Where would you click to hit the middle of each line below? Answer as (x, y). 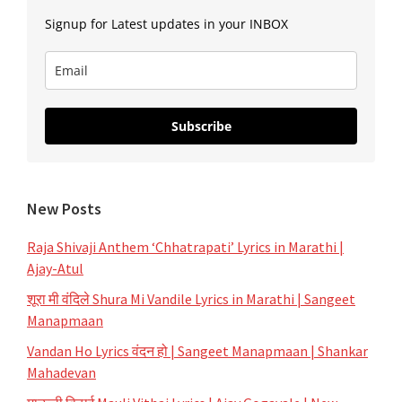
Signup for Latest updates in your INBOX (166, 23)
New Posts (64, 208)
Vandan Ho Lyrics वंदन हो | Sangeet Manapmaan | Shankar (197, 350)
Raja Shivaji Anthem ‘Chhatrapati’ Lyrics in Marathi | (185, 246)
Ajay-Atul (55, 268)
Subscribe (201, 126)
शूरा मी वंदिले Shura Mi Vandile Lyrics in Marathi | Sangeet (191, 298)
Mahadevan (61, 372)
